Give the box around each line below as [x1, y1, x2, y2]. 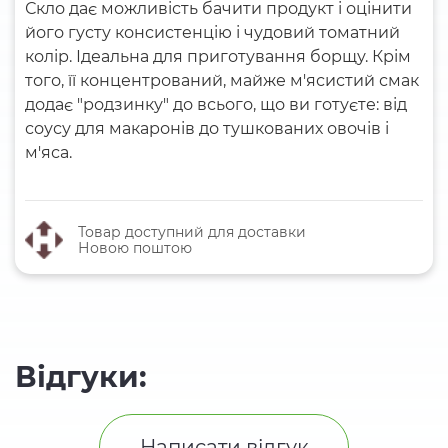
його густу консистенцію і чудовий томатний [25, 23, 400, 42]
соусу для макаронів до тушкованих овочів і [25, 119, 389, 138]
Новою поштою [78, 239, 192, 257]
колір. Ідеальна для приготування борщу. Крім [25, 47, 411, 66]
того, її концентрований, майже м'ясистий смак [25, 71, 419, 90]
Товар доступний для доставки [78, 223, 306, 241]
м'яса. [25, 143, 72, 162]
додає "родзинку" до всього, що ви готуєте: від [25, 95, 407, 114]
